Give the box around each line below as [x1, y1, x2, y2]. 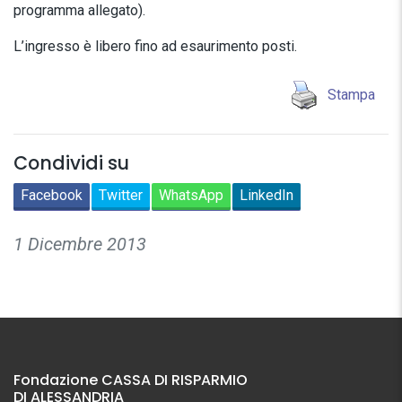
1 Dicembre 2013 [13, 233, 146, 255]
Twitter [99, 187, 143, 204]
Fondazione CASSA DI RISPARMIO [13, 370, 248, 390]
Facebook [21, 187, 83, 204]
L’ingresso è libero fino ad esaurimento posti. [13, 38, 297, 55]
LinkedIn [240, 187, 293, 204]
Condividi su [13, 150, 129, 176]
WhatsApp [159, 187, 223, 204]
